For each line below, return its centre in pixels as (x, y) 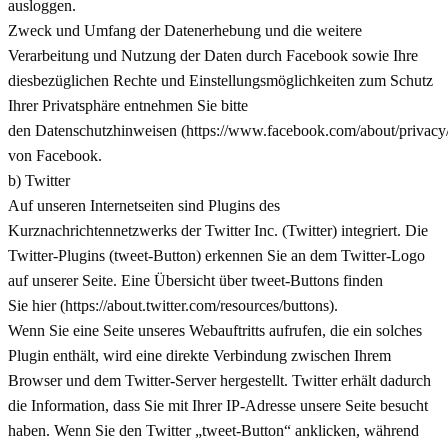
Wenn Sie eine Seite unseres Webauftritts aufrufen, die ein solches (215, 330)
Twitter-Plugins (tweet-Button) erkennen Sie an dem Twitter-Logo (216, 255)
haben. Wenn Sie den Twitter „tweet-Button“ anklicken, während (213, 430)
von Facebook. (55, 155)
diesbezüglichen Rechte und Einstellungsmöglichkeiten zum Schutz (220, 80)
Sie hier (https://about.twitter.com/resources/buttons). (173, 305)
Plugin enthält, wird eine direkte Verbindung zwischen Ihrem (199, 355)
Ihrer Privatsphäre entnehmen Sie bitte (128, 105)
